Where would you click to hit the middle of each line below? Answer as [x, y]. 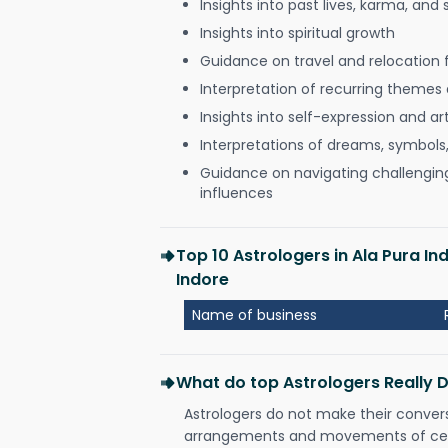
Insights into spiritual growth [297, 33]
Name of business [254, 315]
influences [236, 193]
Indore [202, 279]
